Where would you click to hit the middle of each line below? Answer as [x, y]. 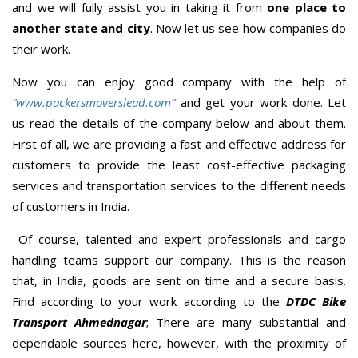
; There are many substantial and [246, 322]
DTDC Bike [316, 301]
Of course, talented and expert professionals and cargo [179, 239]
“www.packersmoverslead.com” [93, 102]
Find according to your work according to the [149, 301]
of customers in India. [71, 206]
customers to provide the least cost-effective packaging [179, 164]
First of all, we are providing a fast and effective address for [179, 143]
